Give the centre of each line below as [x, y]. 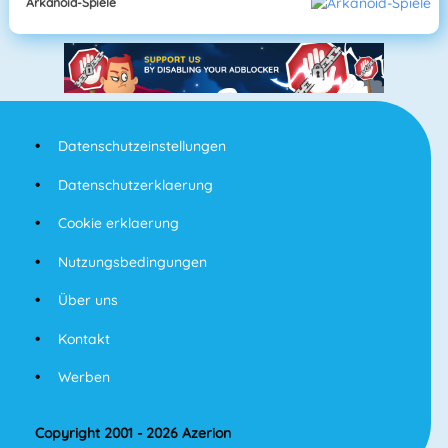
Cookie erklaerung [118, 223]
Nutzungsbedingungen [132, 261]
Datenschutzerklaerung [135, 184]
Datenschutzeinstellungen [141, 146]
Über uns [87, 300]
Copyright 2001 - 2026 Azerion [133, 433]
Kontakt [83, 338]
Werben [83, 377]
